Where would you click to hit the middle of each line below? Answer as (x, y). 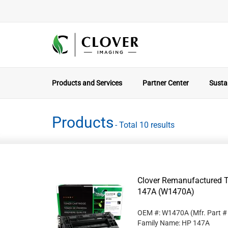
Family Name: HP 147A (174, 223)
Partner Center (166, 83)
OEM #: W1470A (163, 213)
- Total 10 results (145, 125)
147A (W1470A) (166, 192)
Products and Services (87, 83)
